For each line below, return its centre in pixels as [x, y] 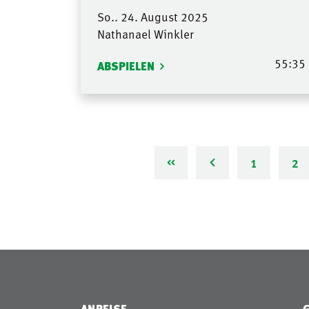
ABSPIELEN [126, 66]
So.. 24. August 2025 [153, 16]
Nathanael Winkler [146, 33]
